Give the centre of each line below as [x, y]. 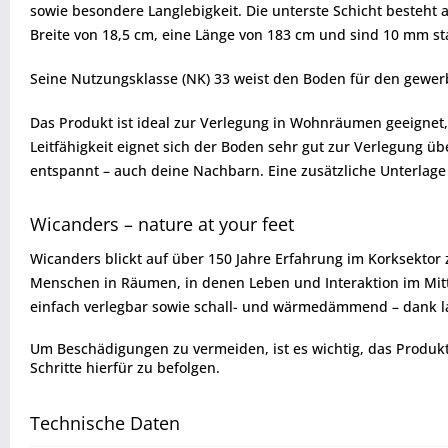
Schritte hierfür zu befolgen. [125, 367]
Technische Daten [105, 423]
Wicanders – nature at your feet [162, 224]
